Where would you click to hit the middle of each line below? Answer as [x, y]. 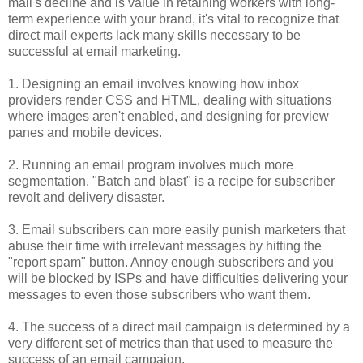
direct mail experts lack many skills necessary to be [154, 36]
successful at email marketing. [94, 52]
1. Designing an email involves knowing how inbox [154, 84]
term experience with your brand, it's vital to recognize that [173, 19]
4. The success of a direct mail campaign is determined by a [179, 327]
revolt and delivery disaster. [86, 198]
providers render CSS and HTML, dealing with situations [170, 100]
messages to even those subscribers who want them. [159, 295]
